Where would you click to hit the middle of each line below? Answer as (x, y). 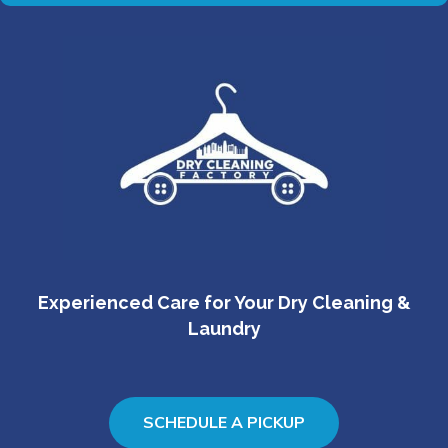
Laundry (224, 329)
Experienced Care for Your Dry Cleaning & (224, 303)
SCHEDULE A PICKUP (224, 423)
